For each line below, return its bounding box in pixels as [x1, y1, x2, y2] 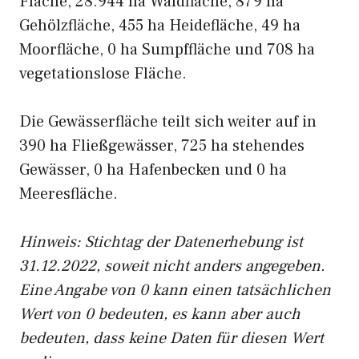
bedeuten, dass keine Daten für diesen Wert [19, 328, 324, 349]
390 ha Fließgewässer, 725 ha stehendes [19, 135, 305, 156]
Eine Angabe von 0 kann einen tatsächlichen [19, 280, 331, 301]
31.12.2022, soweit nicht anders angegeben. [19, 256, 325, 276]
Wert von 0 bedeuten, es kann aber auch [19, 304, 301, 325]
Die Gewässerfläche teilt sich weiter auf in [19, 111, 317, 132]
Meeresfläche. [19, 184, 118, 204]
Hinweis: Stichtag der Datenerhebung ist [19, 232, 303, 252]
